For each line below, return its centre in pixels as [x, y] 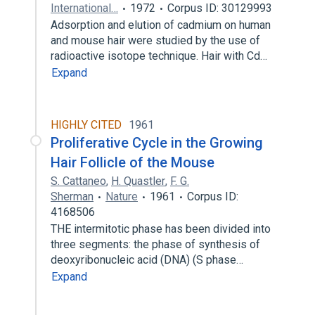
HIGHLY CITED [86, 125]
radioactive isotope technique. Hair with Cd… [160, 56]
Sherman [72, 197]
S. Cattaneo [78, 181]
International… [84, 8]
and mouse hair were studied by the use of [155, 40]
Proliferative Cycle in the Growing [157, 143]
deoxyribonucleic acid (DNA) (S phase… [148, 260]
